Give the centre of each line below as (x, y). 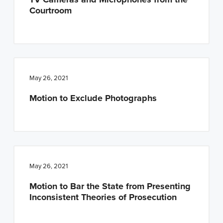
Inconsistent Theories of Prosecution (103, 197)
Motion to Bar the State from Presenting (110, 186)
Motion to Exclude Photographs (93, 98)
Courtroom (50, 10)
